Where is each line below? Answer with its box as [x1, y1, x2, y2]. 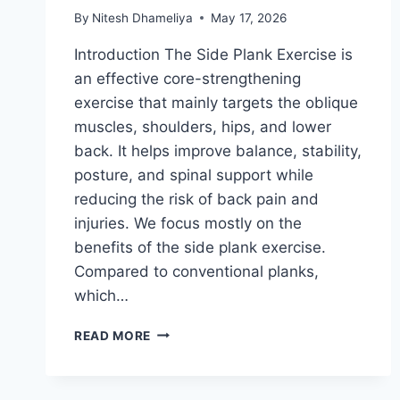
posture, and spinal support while [74, 165, 313, 184]
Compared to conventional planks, [74, 262, 319, 280]
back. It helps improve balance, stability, [74, 141, 362, 160]
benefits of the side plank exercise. [74, 237, 326, 256]
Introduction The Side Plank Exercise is [74, 45, 353, 63]
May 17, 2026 [211, 10, 287, 25]
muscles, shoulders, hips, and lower [74, 117, 331, 136]
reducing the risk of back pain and [74, 189, 319, 208]
